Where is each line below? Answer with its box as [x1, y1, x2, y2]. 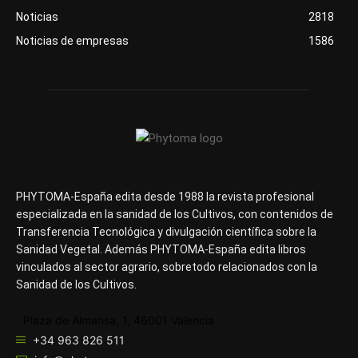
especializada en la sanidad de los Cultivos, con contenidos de [16, 207, 333, 221]
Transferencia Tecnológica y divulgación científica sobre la [16, 225, 316, 238]
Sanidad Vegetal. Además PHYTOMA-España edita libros [16, 242, 306, 256]
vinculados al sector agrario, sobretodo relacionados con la [16, 260, 317, 273]
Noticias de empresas [16, 34, 129, 47]
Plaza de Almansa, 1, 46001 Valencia [20, 312, 214, 327]
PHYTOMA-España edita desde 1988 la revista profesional [16, 189, 314, 203]
